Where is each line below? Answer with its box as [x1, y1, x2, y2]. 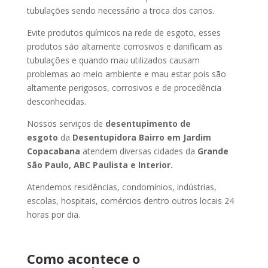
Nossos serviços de [26, 118, 105, 129]
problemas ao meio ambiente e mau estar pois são [26, 68, 226, 80]
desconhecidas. [26, 96, 86, 107]
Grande [197, 145, 229, 157]
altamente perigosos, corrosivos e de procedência [26, 82, 221, 93]
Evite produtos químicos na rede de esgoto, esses [26, 27, 221, 38]
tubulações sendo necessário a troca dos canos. [26, 5, 214, 16]
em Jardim [166, 132, 211, 143]
